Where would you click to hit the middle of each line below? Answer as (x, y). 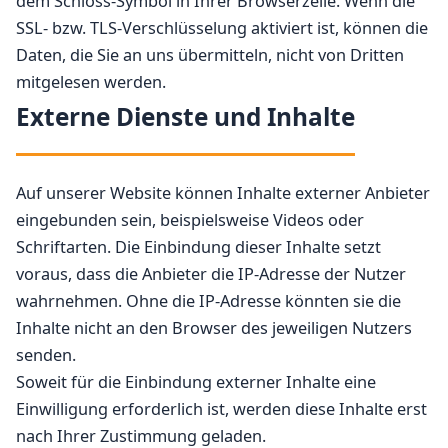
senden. (46, 355)
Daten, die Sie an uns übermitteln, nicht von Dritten (210, 55)
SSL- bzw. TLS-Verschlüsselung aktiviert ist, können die (222, 28)
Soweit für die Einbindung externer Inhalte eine (196, 382)
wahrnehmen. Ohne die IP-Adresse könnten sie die (208, 301)
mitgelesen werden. (91, 82)
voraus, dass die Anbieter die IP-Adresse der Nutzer (211, 274)
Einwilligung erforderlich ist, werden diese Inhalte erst (221, 409)
